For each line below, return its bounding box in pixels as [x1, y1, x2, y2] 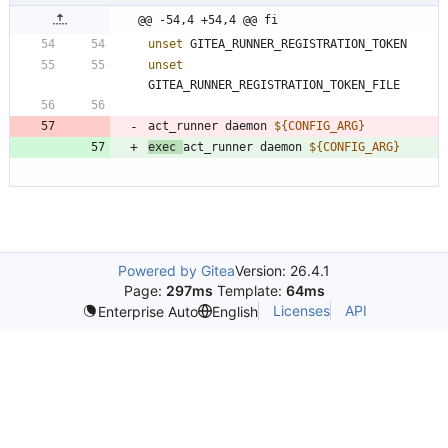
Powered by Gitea [118, 262, 235, 280]
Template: [212, 282, 286, 300]
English [211, 302, 258, 320]
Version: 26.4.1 [235, 262, 330, 280]
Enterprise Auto [97, 302, 198, 320]
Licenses [272, 302, 330, 320]
